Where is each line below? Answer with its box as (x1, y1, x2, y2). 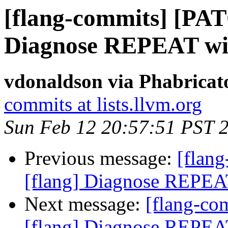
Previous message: (24, 147, 177, 169)
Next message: (24, 193, 146, 215)
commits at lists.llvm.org (4, 93, 202, 116)
